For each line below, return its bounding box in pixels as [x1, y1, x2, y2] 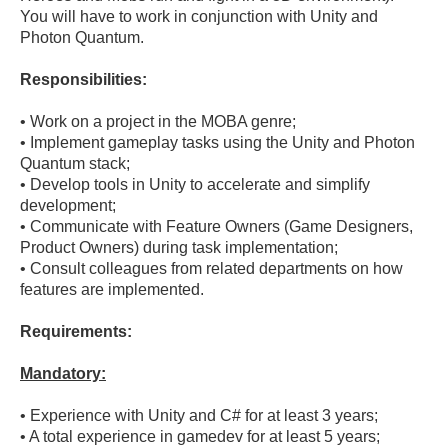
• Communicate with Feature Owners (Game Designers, [20, 218, 417, 235]
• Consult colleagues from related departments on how [20, 260, 407, 277]
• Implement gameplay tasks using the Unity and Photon [20, 134, 419, 151]
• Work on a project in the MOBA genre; [20, 113, 296, 130]
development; [20, 197, 116, 214]
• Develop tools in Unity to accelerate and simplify [20, 176, 374, 193]
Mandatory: [20, 365, 106, 382]
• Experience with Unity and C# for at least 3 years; [20, 407, 378, 424]
